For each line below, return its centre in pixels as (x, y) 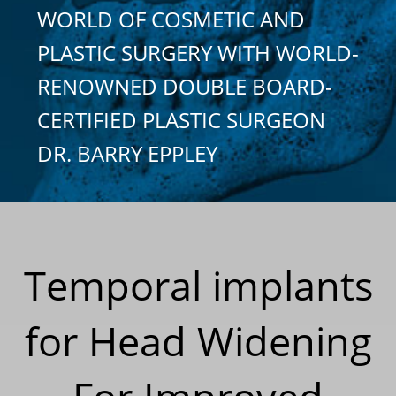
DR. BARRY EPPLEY (127, 153)
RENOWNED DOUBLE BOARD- (185, 86)
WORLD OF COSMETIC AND (171, 19)
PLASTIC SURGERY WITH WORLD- (198, 52)
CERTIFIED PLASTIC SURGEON (181, 119)
